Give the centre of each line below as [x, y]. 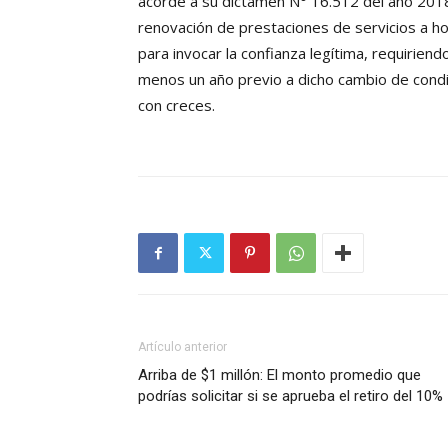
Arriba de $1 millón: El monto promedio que [279, 375]
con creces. [176, 105]
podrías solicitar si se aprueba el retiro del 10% [290, 396]
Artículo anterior [182, 347]
